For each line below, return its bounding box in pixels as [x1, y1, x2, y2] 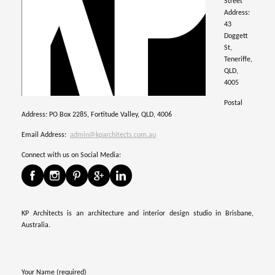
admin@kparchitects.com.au [70, 131, 156, 139]
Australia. [21, 221, 50, 229]
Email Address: [21, 131, 70, 139]
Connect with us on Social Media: [21, 151, 121, 159]
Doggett [224, 32, 248, 40]
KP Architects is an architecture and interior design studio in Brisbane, [21, 209, 254, 217]
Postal [224, 99, 242, 107]
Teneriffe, [224, 55, 252, 63]
